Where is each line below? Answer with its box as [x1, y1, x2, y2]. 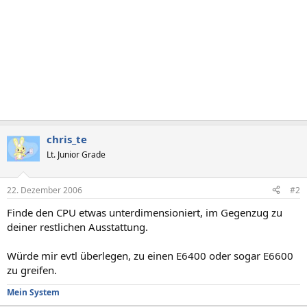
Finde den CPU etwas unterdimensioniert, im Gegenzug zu [7, 205, 282, 219]
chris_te [47, 132, 87, 146]
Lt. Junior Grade [47, 149, 106, 160]
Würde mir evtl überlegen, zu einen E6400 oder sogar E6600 [7, 248, 293, 262]
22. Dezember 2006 [7, 184, 82, 196]
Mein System [7, 286, 60, 298]
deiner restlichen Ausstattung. [7, 219, 148, 234]
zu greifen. [7, 262, 57, 277]
